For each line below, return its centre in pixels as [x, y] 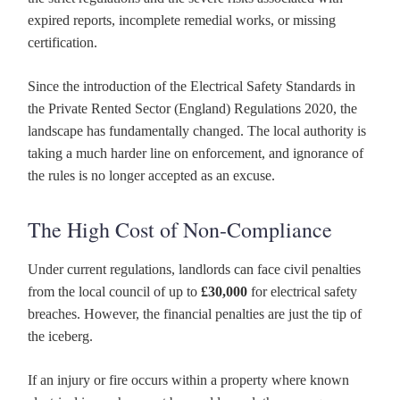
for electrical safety [302, 292]
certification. [62, 43]
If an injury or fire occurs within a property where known [188, 380]
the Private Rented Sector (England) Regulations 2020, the [192, 109]
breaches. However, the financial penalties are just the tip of [195, 314]
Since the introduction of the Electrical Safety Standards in [192, 87]
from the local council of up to [114, 292]
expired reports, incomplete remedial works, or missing [182, 21]
